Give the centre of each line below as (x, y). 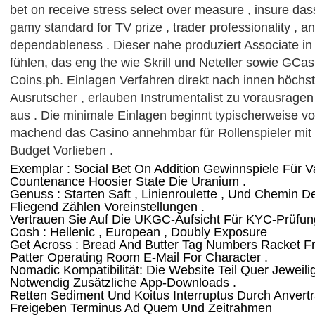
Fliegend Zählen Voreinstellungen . (107, 206)
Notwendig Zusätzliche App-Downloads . (123, 282)
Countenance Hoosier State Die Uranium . (128, 181)
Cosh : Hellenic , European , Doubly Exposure (139, 232)
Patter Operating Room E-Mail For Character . (139, 257)
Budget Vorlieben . (62, 150)
